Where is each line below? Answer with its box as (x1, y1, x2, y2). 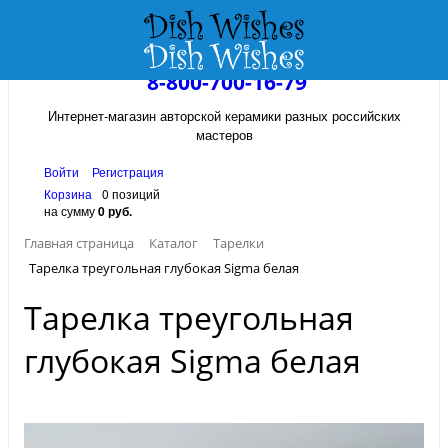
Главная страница (24, 234, 134, 252)
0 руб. (98, 202, 132, 220)
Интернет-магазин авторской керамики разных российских (47, 106, 401, 125)
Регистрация (92, 163, 164, 180)
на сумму (44, 202, 98, 219)
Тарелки (213, 234, 264, 252)
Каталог (149, 234, 198, 252)
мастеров (195, 125, 253, 144)
